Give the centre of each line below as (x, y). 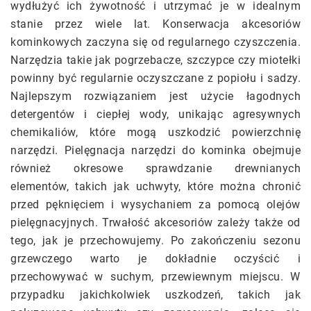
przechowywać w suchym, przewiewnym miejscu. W (155, 277)
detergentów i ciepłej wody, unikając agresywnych (155, 115)
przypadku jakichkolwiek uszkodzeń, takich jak (155, 295)
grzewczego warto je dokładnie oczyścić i (155, 259)
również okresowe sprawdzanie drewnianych (155, 169)
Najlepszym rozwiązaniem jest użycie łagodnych (155, 96)
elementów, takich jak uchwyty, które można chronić (155, 187)
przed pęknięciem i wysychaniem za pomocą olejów (155, 205)
